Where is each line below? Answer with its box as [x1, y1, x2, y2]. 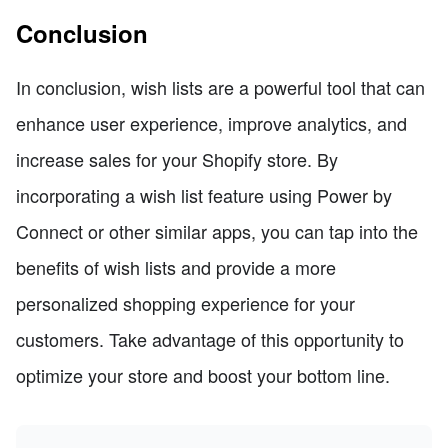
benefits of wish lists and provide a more [16, 254, 336, 281]
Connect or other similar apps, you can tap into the [16, 218, 418, 245]
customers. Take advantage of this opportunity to [16, 326, 404, 353]
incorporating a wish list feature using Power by [16, 182, 392, 209]
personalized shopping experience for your [16, 290, 355, 317]
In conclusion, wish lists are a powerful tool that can [16, 74, 425, 101]
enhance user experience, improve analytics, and [16, 110, 407, 137]
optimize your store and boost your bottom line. [16, 362, 390, 389]
